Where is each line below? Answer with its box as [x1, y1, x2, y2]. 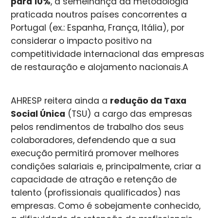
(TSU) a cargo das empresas [65, 108, 193, 120]
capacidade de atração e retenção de [11, 173, 177, 185]
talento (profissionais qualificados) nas [11, 186, 181, 199]
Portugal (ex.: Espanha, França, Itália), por [11, 21, 185, 34]
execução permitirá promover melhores [11, 147, 180, 159]
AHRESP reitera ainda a [11, 94, 110, 107]
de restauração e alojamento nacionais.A [11, 61, 189, 73]
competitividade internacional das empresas [11, 48, 205, 60]
